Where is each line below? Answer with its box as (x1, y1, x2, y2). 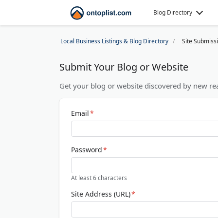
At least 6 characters (71, 174, 127, 182)
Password (71, 145, 102, 154)
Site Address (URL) (71, 189, 130, 199)
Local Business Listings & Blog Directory (60, 37, 168, 45)
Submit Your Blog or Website (59, 60, 188, 73)
